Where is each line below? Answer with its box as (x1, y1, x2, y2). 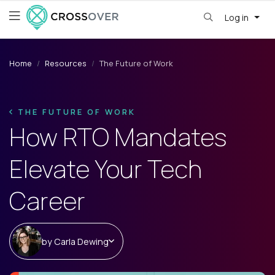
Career (9, 184, 85, 218)
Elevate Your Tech (9, 152, 202, 186)
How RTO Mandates (9, 120, 227, 154)
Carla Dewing (54, 235, 109, 247)
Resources (45, 58, 87, 69)
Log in (224, 11, 250, 23)
